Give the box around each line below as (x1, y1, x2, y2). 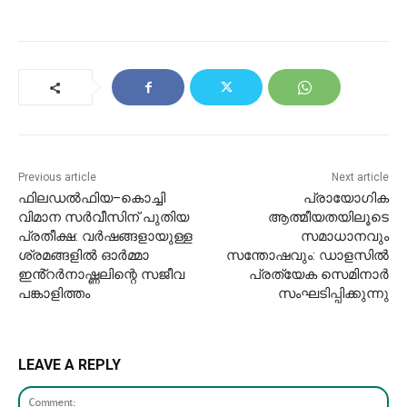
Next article (331, 171, 389, 184)
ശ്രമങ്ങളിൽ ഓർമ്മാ (18, 247, 149, 264)
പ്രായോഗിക (303, 190, 389, 207)
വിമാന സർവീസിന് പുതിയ (18, 209, 189, 226)
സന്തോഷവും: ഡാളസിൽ (225, 247, 389, 264)
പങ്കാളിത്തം (18, 285, 90, 303)
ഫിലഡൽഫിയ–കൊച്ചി (18, 190, 165, 207)
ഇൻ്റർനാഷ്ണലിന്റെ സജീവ (18, 266, 184, 283)
